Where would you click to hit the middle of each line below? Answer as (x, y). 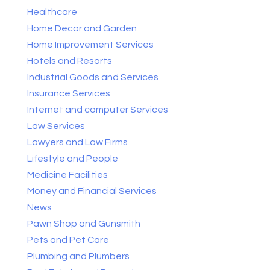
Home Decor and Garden (82, 28)
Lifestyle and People (72, 159)
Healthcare (52, 12)
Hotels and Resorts (69, 61)
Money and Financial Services (92, 191)
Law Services (56, 126)
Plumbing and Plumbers (78, 256)
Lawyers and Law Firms (77, 142)
